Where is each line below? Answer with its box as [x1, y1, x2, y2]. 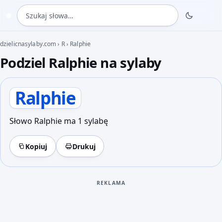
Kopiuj [25, 141, 48, 151]
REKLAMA [96, 179, 126, 186]
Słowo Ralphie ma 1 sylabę [9, 115, 108, 127]
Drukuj [72, 141, 96, 151]
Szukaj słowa [17, 5, 63, 16]
